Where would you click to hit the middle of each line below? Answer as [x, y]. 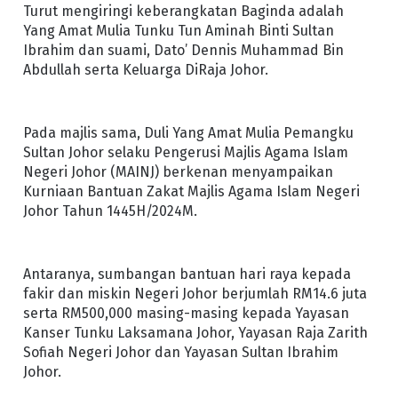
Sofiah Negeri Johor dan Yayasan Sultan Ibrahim [180, 353]
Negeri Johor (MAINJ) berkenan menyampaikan [178, 172]
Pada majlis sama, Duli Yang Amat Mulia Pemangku [188, 133]
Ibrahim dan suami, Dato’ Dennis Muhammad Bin [183, 50]
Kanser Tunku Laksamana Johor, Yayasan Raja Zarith [195, 333]
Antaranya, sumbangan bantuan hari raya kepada [187, 275]
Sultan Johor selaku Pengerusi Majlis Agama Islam [185, 153]
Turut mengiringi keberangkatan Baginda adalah [183, 11]
